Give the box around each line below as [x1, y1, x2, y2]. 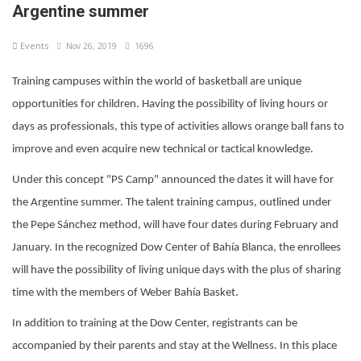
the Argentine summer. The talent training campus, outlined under [12, 196, 331, 209]
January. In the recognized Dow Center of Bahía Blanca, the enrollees [12, 241, 341, 254]
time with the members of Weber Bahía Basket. [12, 286, 239, 299]
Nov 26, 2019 [61, 39, 117, 52]
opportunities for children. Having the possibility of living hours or [12, 98, 328, 110]
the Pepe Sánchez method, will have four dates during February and [12, 218, 338, 231]
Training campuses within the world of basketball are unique [12, 75, 301, 88]
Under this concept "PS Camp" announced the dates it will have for [12, 173, 334, 186]
